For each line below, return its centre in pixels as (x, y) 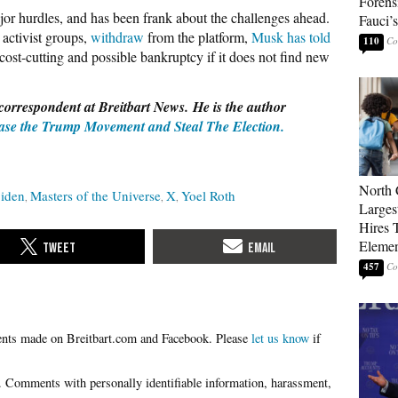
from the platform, (198, 37)
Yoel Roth (208, 195)
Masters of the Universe (96, 195)
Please (234, 338)
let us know (280, 338)
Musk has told (291, 37)
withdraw (117, 37)
